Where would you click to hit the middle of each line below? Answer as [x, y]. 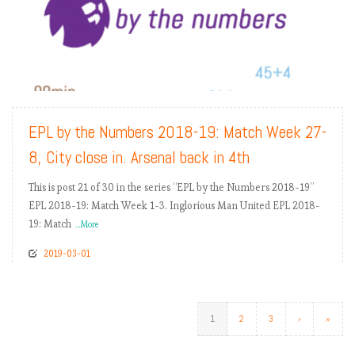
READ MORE [300, 73]
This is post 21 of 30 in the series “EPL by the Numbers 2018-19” [171, 188]
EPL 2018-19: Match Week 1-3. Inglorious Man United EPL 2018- [174, 206]
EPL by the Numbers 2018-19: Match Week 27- [177, 132]
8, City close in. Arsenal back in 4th [139, 158]
